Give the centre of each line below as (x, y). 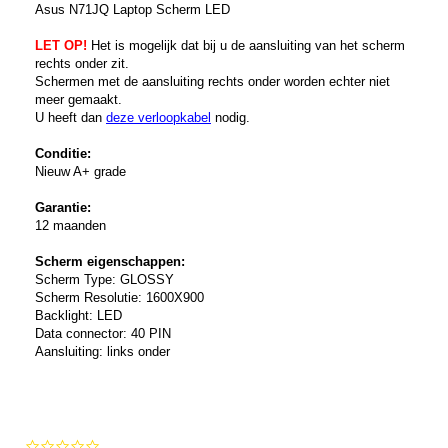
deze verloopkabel (158, 118)
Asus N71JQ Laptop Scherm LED (132, 10)
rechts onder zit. (82, 64)
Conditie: (63, 154)
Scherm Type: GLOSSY (104, 280)
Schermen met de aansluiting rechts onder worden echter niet (212, 82)
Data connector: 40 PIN (103, 334)
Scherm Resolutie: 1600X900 (119, 298)
